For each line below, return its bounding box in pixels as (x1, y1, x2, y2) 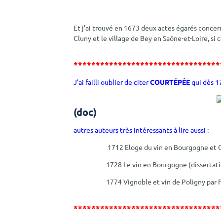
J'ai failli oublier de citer (74, 77, 150, 86)
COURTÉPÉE (150, 77, 190, 86)
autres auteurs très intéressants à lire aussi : (74, 125, 209, 135)
